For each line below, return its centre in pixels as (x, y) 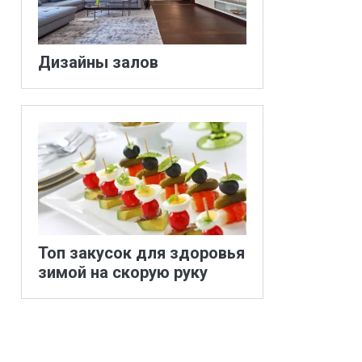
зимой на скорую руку (123, 273)
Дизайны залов (98, 62)
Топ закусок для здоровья (141, 253)
